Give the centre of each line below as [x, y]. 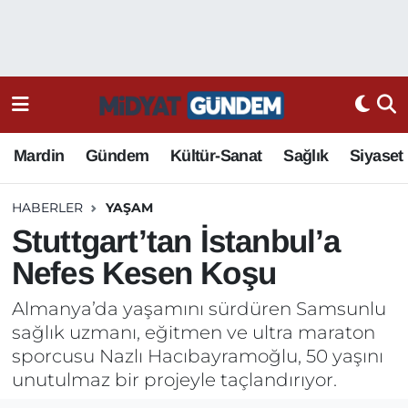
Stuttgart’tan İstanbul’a [176, 241]
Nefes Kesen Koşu [143, 273]
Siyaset [377, 155]
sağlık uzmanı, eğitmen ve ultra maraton [193, 332]
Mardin [39, 155]
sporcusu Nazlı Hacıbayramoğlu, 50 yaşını [197, 356]
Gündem [117, 155]
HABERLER [47, 207]
